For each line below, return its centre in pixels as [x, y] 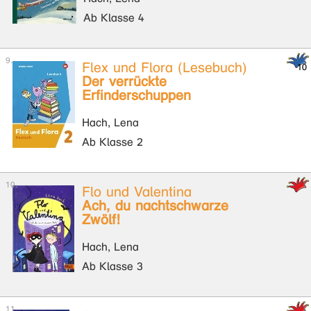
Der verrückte [124, 82]
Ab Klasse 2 [112, 142]
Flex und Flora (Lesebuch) [165, 68]
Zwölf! [101, 220]
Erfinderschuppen [136, 95]
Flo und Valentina [137, 192]
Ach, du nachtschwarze [155, 206]
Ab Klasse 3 [112, 266]
